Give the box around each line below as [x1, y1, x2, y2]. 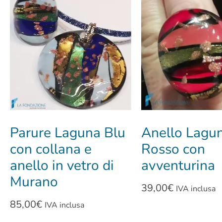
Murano [10, 172, 58, 192]
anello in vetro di [10, 156, 114, 175]
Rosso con [141, 140, 205, 159]
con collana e [10, 140, 92, 159]
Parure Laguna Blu [10, 123, 125, 143]
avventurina [141, 156, 215, 175]
